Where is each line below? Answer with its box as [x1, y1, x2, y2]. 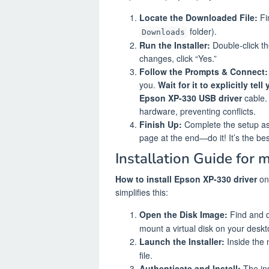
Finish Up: [139, 118, 182, 130]
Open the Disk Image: [139, 208, 228, 221]
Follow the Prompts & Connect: [139, 65, 268, 77]
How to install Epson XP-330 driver [115, 173, 257, 186]
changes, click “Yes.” [139, 52, 217, 64]
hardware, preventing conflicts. [139, 104, 256, 117]
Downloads [142, 27, 185, 37]
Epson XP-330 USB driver [139, 91, 242, 104]
